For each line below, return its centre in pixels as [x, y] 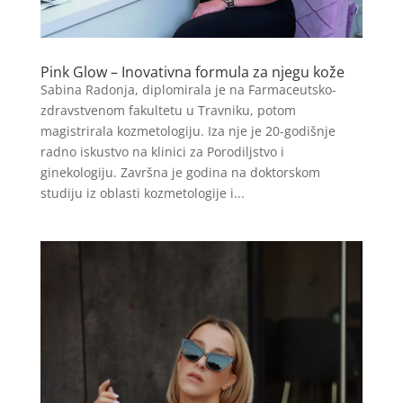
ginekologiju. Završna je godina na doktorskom [180, 172]
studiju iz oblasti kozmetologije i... [142, 193]
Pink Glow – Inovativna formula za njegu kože [192, 72]
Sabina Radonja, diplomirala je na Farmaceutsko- [188, 89]
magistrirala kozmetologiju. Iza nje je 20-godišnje [188, 130]
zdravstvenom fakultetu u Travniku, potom [168, 110]
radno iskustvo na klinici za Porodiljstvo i [162, 151]
